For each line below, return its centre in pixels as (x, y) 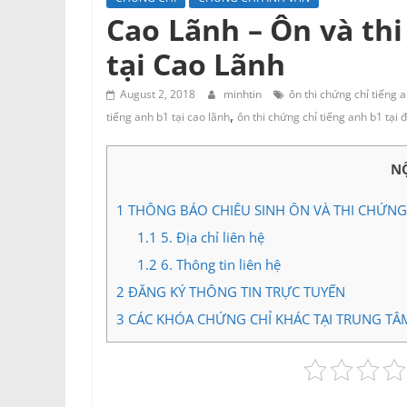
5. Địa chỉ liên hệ (210, 238)
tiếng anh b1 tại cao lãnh (168, 116)
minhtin (244, 94)
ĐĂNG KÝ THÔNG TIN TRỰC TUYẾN (235, 292)
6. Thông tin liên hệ (218, 265)
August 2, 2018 (158, 94)
